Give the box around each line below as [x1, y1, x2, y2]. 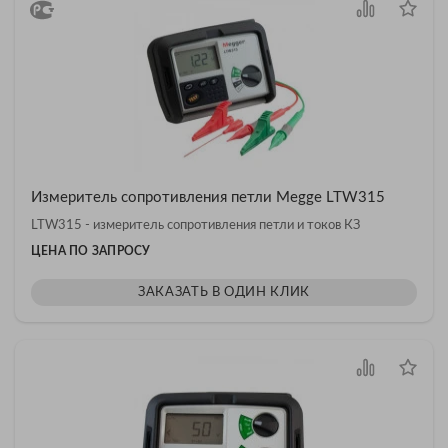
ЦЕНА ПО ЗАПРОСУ [31, 245, 151, 257]
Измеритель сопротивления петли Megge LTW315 [31, 190, 385, 205]
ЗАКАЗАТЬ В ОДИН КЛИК [138, 286, 310, 299]
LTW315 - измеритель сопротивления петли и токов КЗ [31, 219, 360, 232]
